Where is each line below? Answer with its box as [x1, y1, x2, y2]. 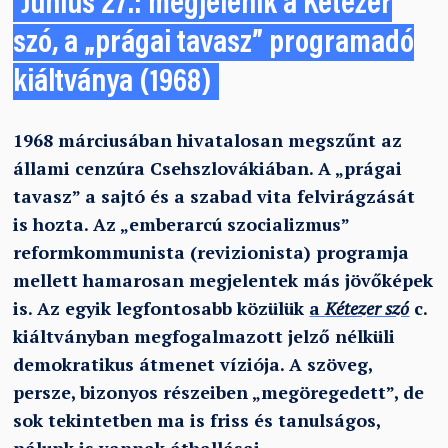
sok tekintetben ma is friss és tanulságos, [13, 408, 381, 432]
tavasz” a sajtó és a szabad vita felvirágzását [13, 184, 416, 208]
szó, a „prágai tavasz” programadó [13, 28, 415, 60]
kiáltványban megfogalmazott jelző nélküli [13, 324, 396, 348]
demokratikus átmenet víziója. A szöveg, [13, 352, 373, 376]
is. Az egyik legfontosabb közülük [13, 296, 310, 320]
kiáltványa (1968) [13, 67, 212, 99]
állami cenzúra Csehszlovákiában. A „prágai [13, 156, 403, 180]
